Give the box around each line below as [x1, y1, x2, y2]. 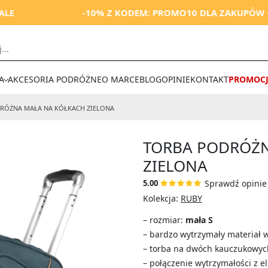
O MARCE [102, 74, 140, 85]
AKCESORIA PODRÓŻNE [8, 74, 102, 85]
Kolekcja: [143, 193, 181, 204]
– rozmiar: [143, 214, 185, 226]
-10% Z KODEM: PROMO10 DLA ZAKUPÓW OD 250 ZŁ [35, 7, 265, 19]
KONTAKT [190, 74, 229, 85]
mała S [185, 214, 213, 226]
